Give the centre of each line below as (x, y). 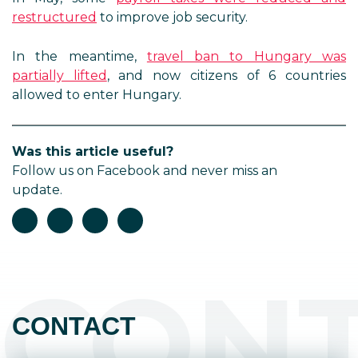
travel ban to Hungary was (247, 56)
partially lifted (60, 76)
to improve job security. (172, 17)
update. (37, 190)
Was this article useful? (93, 151)
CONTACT (74, 326)
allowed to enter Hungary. (97, 95)
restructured (54, 17)
